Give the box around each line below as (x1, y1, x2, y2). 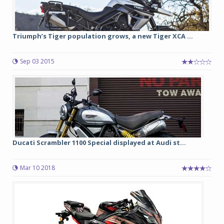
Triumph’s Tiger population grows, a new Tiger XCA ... (12, 31, 193, 40)
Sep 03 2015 (20, 57, 54, 65)
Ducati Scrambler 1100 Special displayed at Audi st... (12, 138, 186, 147)
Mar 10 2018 (20, 163, 55, 172)
